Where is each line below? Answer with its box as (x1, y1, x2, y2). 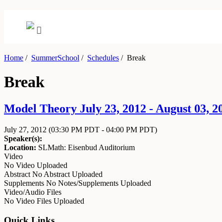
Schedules (87, 54, 119, 62)
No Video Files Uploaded (4, 196, 84, 205)
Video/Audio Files (4, 187, 61, 196)
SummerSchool (31, 54, 79, 62)
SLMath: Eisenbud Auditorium (36, 143, 135, 152)
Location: (4, 143, 36, 152)
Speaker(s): (4, 134, 42, 143)
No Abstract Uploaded (32, 169, 103, 178)
